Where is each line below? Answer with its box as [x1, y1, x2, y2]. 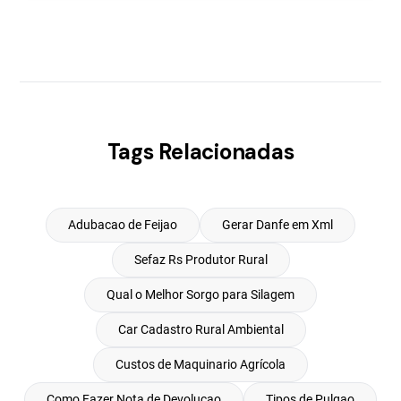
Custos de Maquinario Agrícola [115, 357, 286, 371]
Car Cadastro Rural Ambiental [117, 322, 284, 337]
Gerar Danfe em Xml [222, 218, 333, 232]
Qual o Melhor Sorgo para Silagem [107, 287, 294, 302]
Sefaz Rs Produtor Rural [133, 252, 268, 267]
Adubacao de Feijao [68, 218, 177, 232]
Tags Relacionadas [107, 138, 294, 166]
